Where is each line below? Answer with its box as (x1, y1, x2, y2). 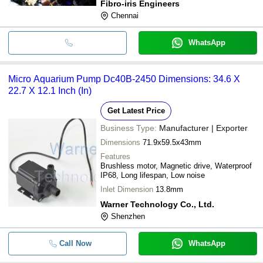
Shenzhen (111, 211, 145, 221)
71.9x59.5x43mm (143, 137, 201, 147)
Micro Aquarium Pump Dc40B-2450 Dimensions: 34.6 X (8, 73, 240, 84)
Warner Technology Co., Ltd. (100, 199, 214, 209)
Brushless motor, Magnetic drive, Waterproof (100, 161, 252, 170)
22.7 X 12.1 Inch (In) (8, 85, 92, 96)
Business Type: (100, 123, 157, 133)
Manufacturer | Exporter (159, 123, 248, 133)
